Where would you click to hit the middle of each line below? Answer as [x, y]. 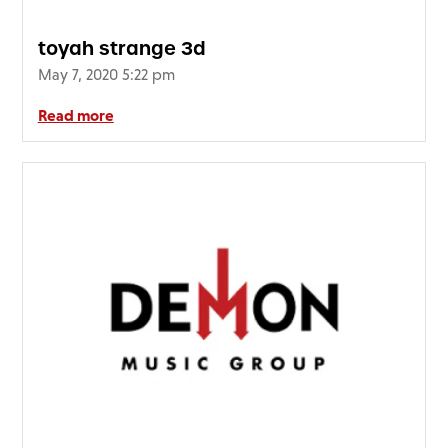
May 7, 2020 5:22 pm [106, 75]
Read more [75, 115]
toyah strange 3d [121, 49]
